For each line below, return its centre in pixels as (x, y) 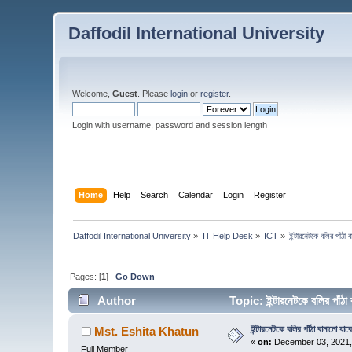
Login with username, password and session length (170, 125)
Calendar (195, 194)
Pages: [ (86, 276)
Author (116, 301)
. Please (154, 93)
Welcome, (93, 93)
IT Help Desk (227, 235)
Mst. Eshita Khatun (146, 332)
